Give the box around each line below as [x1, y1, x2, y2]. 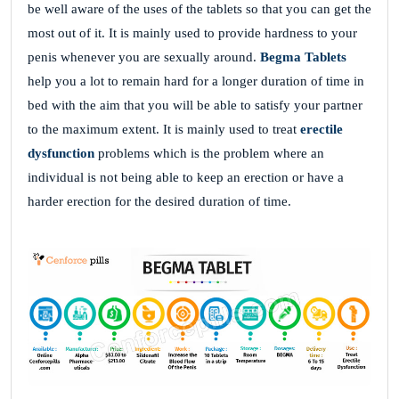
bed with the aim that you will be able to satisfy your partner [28, 98, 362, 113]
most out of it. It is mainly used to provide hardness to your [28, 26, 357, 41]
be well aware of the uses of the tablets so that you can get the [28, 2, 371, 17]
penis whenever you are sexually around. [28, 50, 260, 65]
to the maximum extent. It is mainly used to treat [28, 122, 300, 137]
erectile [300, 122, 343, 137]
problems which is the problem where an [94, 146, 324, 161]
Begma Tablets [260, 50, 346, 65]
